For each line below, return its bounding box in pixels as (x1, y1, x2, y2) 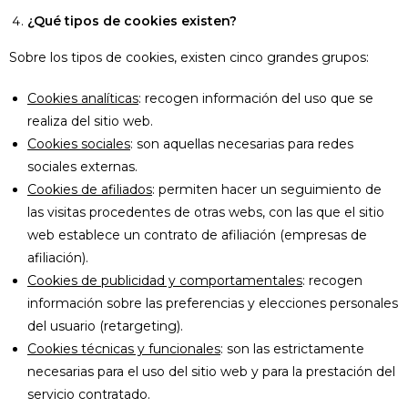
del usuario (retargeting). (27, 318, 183, 334)
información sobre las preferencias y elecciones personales (27, 295, 398, 311)
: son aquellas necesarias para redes (130, 136, 353, 152)
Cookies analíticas (27, 90, 138, 107)
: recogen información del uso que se (138, 90, 373, 107)
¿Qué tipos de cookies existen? (27, 13, 237, 29)
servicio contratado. (27, 386, 150, 403)
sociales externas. (27, 158, 138, 175)
